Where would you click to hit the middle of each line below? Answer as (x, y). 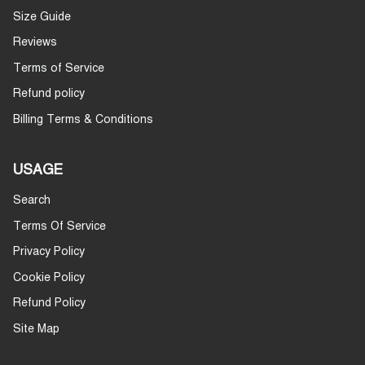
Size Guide (42, 17)
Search (32, 201)
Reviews (35, 43)
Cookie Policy (49, 277)
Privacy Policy (49, 252)
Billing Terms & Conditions (83, 119)
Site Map (36, 329)
